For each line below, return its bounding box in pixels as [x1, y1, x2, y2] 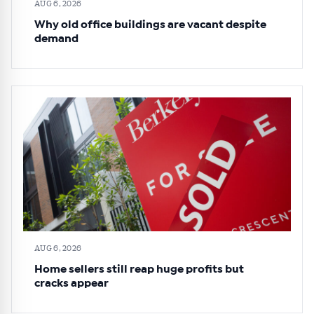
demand [34, 33, 78, 45]
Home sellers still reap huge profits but [34, 264, 244, 275]
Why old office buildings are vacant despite [34, 19, 266, 31]
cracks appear [34, 278, 109, 289]
